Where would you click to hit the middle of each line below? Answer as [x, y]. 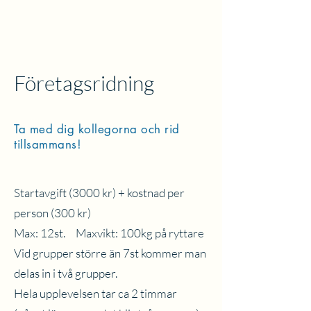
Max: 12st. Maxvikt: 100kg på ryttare [109, 233]
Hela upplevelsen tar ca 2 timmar [95, 293]
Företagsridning [84, 83]
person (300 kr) [58, 213]
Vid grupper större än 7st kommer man [110, 253]
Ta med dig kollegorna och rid [97, 129]
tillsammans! [48, 144]
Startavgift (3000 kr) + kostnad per [99, 193]
